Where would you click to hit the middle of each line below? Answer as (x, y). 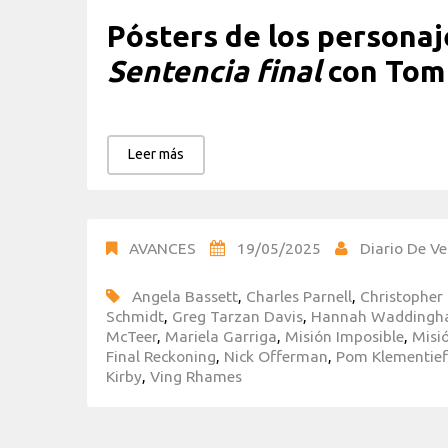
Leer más (156, 153)
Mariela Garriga (221, 335)
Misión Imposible (344, 335)
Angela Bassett (185, 295)
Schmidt (135, 315)
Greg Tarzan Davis (237, 315)
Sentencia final (214, 71)
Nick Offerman (276, 355)
